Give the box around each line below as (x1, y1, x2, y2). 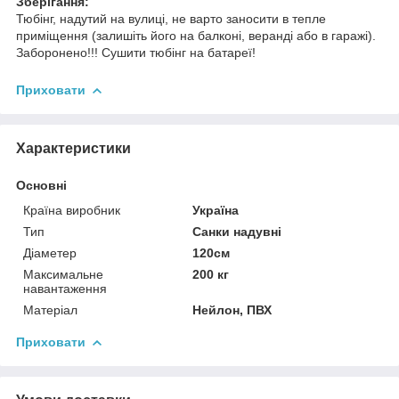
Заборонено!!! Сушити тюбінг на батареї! (16, 45, 259, 60)
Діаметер (23, 245, 77, 260)
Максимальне (23, 266, 103, 281)
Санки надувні (192, 224, 282, 239)
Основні (16, 177, 67, 192)
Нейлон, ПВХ (192, 302, 273, 317)
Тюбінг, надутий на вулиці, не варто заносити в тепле (16, 11, 326, 26)
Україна (192, 202, 240, 217)
